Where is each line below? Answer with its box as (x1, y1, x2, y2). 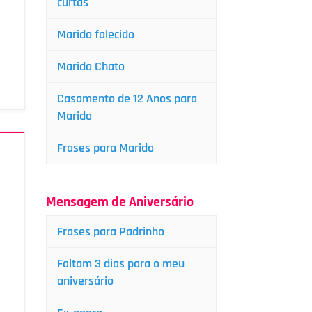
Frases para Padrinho (57, 224, 164, 240)
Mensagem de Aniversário (46, 193, 194, 211)
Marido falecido (57, 26, 134, 42)
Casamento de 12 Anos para (57, 91, 197, 107)
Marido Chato (57, 58, 125, 75)
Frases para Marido (57, 140, 154, 156)
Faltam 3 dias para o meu (57, 256, 185, 272)
